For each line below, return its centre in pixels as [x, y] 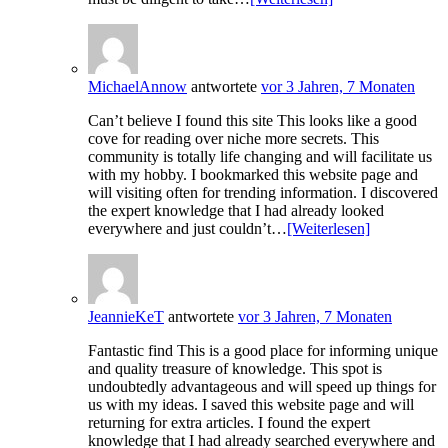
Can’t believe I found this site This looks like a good [252, 121]
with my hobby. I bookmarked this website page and [253, 175]
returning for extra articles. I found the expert [229, 423]
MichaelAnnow [137, 87]
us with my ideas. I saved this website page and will [251, 405]
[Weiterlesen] [328, 229]
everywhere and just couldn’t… [187, 229]
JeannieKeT [126, 317]
